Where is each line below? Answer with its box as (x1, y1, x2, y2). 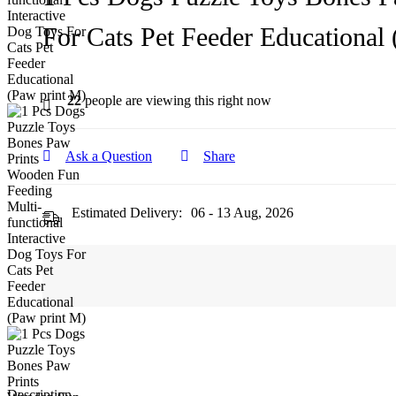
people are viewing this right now (81, 93, 271, 108)
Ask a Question (65, 148, 152, 164)
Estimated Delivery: (72, 205, 182, 220)
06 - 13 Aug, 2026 (191, 205, 293, 220)
